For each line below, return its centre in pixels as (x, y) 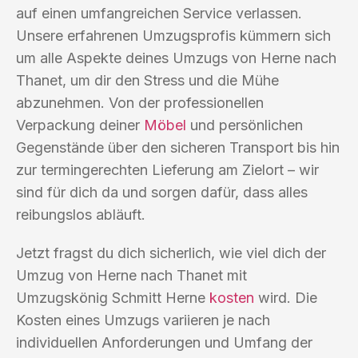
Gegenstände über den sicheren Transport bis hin (178, 147)
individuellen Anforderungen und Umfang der (164, 342)
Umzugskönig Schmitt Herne (113, 297)
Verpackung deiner (80, 125)
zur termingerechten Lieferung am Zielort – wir (167, 169)
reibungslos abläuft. (81, 214)
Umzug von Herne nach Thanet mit (131, 275)
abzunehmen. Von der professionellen (140, 102)
